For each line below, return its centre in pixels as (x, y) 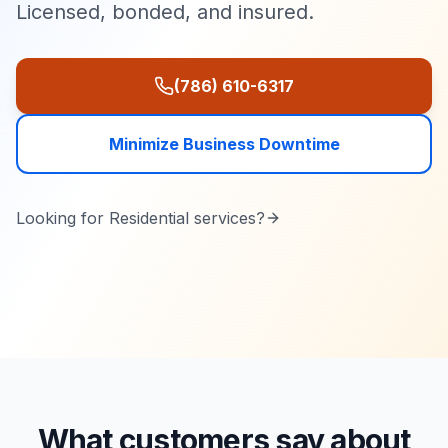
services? (227, 218)
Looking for (62, 218)
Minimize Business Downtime (224, 144)
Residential (149, 218)
